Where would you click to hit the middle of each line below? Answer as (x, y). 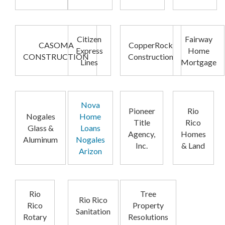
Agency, (142, 134)
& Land (193, 145)
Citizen (89, 39)
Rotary (35, 217)
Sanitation (93, 211)
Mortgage (198, 62)
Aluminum (40, 140)
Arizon (90, 151)
